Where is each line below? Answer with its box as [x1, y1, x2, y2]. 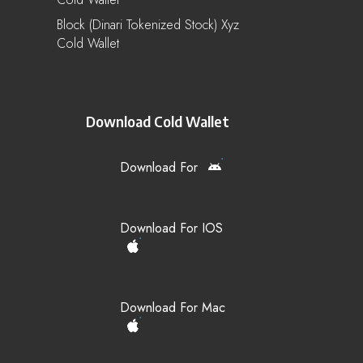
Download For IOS [120, 218, 223, 237]
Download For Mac [120, 297, 225, 317]
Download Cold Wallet [86, 111, 229, 130]
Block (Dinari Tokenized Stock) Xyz [57, 15, 239, 34]
